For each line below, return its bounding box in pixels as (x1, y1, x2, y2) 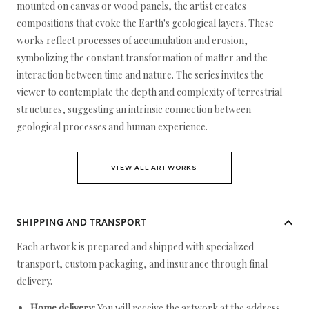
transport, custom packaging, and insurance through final (17, 257, 268, 270)
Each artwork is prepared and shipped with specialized (17, 240, 254, 253)
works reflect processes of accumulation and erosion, (17, 34, 248, 47)
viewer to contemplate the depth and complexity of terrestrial (17, 86, 282, 99)
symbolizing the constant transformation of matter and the (17, 51, 268, 64)
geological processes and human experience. (17, 120, 208, 133)
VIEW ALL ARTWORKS (111, 163, 198, 171)
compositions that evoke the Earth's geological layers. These (17, 17, 274, 30)
